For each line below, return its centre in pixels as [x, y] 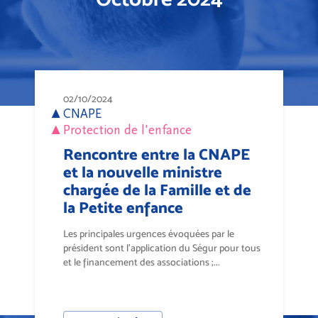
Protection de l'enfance [127, 130]
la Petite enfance [123, 207]
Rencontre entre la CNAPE [157, 154]
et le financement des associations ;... [142, 262]
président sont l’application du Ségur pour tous [162, 248]
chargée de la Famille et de [157, 190]
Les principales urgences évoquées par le [149, 234]
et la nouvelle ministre [143, 172]
